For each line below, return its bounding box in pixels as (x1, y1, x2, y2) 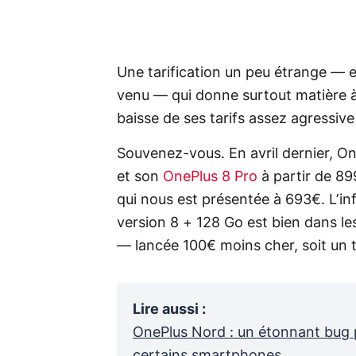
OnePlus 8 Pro (163, 169, 261, 184)
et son (117, 169, 163, 184)
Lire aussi (133, 302, 199, 317)
